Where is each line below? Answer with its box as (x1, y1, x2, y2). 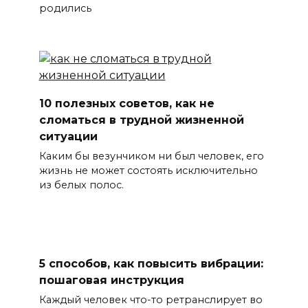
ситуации (38, 129, 98, 143)
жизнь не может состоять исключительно (38, 164, 258, 177)
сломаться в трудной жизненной (38, 113, 244, 126)
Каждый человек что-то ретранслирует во (38, 293, 263, 306)
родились (38, 1, 91, 14)
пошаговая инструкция (38, 273, 184, 287)
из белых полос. (38, 178, 124, 191)
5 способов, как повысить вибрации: (38, 256, 263, 270)
